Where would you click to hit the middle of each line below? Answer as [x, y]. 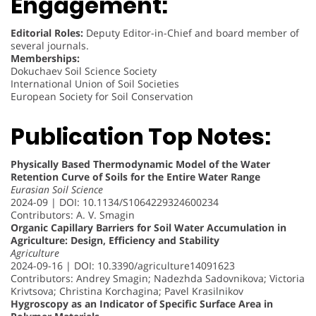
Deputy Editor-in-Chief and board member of [191, 33]
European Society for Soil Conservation [102, 97]
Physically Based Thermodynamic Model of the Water [140, 164]
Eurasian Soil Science [57, 189]
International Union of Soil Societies [95, 84]
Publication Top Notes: [141, 136]
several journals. [50, 46]
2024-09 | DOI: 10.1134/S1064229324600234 [115, 202]
